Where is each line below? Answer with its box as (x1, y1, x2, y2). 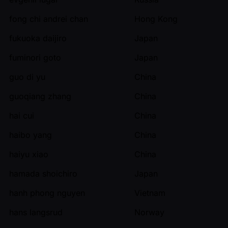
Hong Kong (134, 13, 178, 24)
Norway (134, 207, 164, 217)
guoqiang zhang (9, 91, 71, 101)
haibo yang (9, 129, 52, 140)
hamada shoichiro (9, 168, 77, 179)
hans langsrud (9, 207, 63, 217)
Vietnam (134, 187, 165, 198)
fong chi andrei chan (9, 13, 88, 24)
